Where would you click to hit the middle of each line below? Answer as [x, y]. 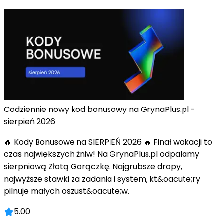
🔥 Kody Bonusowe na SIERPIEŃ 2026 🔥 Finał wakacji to [108, 142]
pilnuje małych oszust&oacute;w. [67, 191]
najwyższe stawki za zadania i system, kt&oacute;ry [102, 179]
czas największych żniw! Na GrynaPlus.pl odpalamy [102, 154]
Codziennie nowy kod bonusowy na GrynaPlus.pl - [100, 110]
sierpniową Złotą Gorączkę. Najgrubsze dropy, [93, 167]
